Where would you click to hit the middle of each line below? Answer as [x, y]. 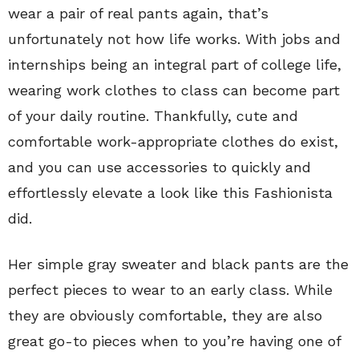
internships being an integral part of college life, [175, 64]
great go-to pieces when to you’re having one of [174, 341]
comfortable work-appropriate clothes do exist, [173, 141]
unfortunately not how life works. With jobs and [174, 38]
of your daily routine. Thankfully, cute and [153, 115]
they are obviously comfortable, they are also [165, 315]
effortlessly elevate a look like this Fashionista [170, 192]
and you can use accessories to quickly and [159, 167]
